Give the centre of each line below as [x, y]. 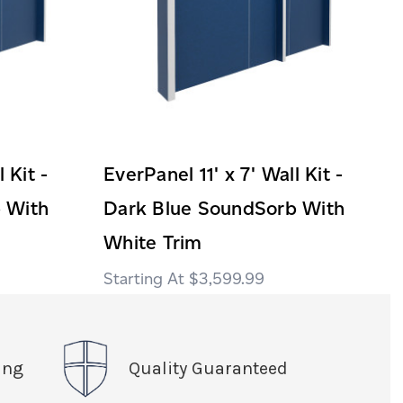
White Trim [153, 242]
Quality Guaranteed [208, 368]
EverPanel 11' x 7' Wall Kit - [224, 174]
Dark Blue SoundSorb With [224, 208]
